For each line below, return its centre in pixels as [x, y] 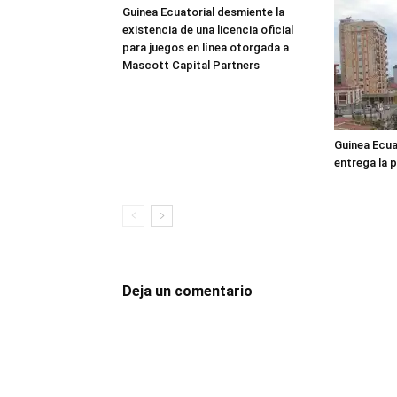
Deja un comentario [187, 291]
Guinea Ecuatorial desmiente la [203, 12]
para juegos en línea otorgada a [206, 47]
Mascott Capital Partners [191, 65]
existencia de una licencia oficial [208, 29]
